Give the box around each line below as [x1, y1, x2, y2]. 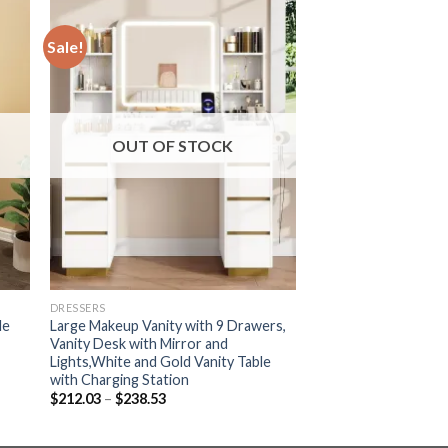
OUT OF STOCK [112, 136, 234, 156]
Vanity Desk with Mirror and [49, 334, 228, 352]
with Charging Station [49, 370, 189, 388]
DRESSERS [49, 300, 106, 314]
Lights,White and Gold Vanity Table [49, 352, 271, 370]
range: [164, 402, 206, 420]
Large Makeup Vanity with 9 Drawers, [49, 316, 286, 334]
